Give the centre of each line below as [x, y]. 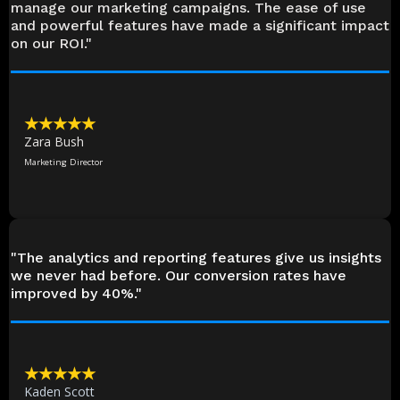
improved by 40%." [76, 293]
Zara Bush [54, 141]
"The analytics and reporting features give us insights [196, 257]
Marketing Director [63, 162]
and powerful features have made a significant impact [200, 25]
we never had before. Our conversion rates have [179, 275]
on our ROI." [51, 43]
